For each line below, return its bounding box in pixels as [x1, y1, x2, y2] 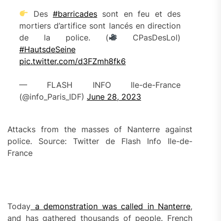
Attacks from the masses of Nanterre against [7, 124, 193, 134]
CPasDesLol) [117, 32, 181, 42]
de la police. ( [19, 32, 109, 42]
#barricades [53, 8, 98, 19]
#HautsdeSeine [19, 44, 75, 54]
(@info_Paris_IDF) [19, 91, 87, 102]
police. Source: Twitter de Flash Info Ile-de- [7, 136, 193, 146]
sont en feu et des [97, 8, 181, 19]
